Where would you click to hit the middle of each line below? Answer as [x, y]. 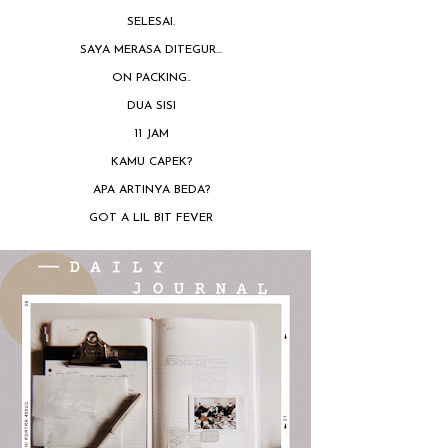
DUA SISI [151, 105]
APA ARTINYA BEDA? [151, 189]
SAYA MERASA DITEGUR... [151, 49]
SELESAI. [151, 21]
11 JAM [151, 133]
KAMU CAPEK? [151, 161]
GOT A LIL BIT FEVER [151, 217]
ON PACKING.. [151, 77]
